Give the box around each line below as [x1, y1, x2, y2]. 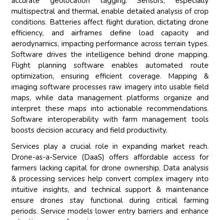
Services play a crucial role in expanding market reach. [11, 141, 209, 152]
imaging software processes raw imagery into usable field [11, 82, 209, 92]
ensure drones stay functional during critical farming [11, 195, 209, 206]
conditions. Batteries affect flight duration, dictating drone [11, 17, 209, 27]
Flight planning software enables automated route [11, 60, 209, 71]
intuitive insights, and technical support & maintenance [11, 185, 209, 195]
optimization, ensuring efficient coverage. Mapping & [11, 71, 209, 82]
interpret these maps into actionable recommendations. [11, 104, 209, 114]
